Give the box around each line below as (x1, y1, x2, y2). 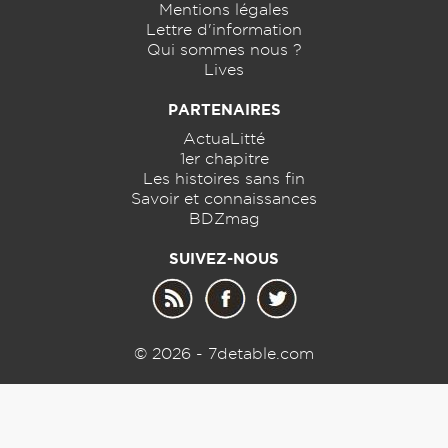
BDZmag (188, 210, 260, 227)
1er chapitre (179, 150, 269, 167)
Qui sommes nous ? (146, 41, 302, 58)
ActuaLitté (183, 130, 265, 147)
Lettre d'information (146, 21, 302, 38)
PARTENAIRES (167, 101, 281, 118)
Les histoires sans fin (143, 170, 305, 187)
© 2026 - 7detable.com (134, 345, 314, 362)
